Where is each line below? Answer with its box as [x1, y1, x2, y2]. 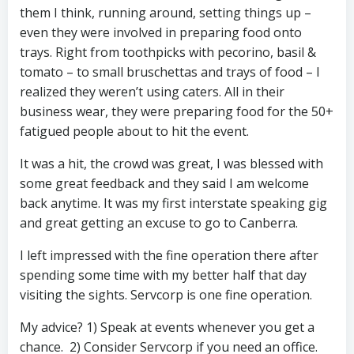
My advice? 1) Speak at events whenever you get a [20, 318, 314, 336]
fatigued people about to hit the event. [20, 122, 249, 140]
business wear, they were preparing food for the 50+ [20, 103, 333, 120]
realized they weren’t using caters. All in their [20, 83, 284, 100]
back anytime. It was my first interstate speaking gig [20, 194, 327, 212]
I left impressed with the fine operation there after [20, 247, 318, 264]
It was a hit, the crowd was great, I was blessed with [20, 155, 323, 172]
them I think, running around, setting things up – [20, 4, 311, 21]
